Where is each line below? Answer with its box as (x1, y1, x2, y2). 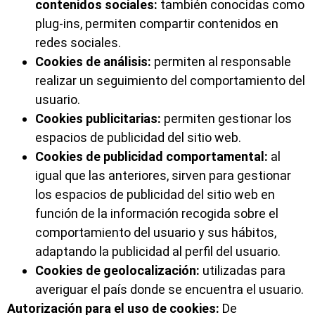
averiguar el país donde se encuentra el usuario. (35, 282, 304, 297)
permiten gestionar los (161, 111, 292, 127)
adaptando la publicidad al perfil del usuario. (35, 244, 281, 259)
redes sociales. (35, 35, 121, 51)
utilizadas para (200, 263, 285, 278)
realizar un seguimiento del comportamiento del (35, 73, 305, 89)
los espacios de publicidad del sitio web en (35, 187, 275, 202)
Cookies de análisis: (35, 54, 151, 70)
